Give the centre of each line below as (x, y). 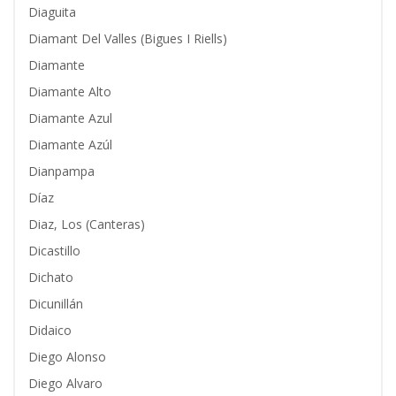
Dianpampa (61, 171)
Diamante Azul (70, 118)
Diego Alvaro (65, 383)
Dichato (51, 277)
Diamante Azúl (70, 145)
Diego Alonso (67, 357)
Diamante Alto (70, 91)
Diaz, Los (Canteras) (87, 224)
